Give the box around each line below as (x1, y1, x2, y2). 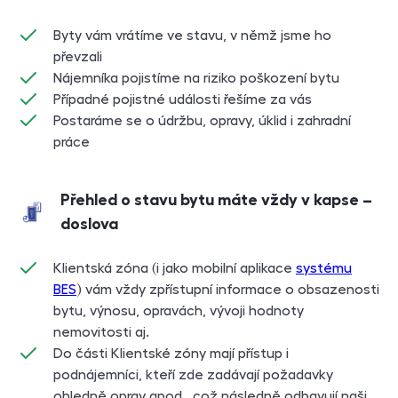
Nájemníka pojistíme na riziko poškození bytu (53, 71, 339, 86)
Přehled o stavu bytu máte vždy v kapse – (60, 192, 372, 209)
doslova (60, 216, 118, 233)
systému (296, 261, 352, 276)
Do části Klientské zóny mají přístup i (53, 346, 289, 362)
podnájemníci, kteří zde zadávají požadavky (53, 368, 333, 383)
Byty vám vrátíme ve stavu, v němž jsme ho (53, 28, 331, 44)
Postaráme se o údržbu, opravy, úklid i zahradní (53, 114, 351, 129)
